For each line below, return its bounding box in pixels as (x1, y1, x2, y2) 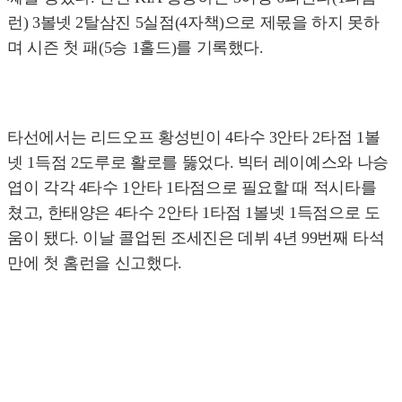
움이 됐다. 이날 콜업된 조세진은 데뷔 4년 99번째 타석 (7, 229, 385, 248)
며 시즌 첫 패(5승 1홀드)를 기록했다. (7, 39, 264, 57)
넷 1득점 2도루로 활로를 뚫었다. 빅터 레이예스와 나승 (7, 153, 389, 172)
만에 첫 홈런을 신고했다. (7, 254, 182, 273)
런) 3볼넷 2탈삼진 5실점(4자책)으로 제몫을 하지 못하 (7, 13, 380, 32)
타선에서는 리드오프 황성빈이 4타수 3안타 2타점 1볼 (7, 128, 380, 147)
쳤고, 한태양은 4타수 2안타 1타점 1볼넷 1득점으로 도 (7, 204, 380, 223)
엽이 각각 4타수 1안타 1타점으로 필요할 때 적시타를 (7, 179, 377, 197)
